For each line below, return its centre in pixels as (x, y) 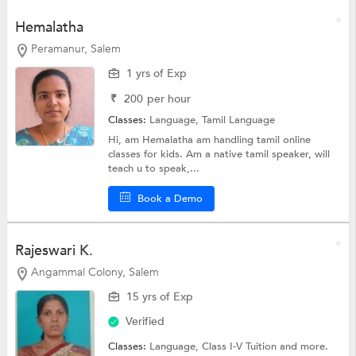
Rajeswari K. (54, 251)
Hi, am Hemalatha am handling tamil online (210, 139)
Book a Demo (170, 198)
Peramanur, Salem (75, 48)
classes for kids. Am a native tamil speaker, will (219, 154)
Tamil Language (239, 120)
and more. (304, 347)
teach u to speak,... (154, 168)
